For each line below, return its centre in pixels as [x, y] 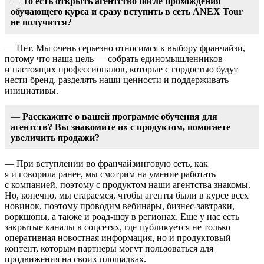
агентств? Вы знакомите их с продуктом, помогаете [121, 127]
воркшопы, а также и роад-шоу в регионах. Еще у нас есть [122, 216]
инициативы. [32, 90]
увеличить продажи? [55, 137]
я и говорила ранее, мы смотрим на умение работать [110, 174]
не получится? [41, 22]
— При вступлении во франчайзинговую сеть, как [106, 163]
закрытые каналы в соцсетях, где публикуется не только [118, 227]
